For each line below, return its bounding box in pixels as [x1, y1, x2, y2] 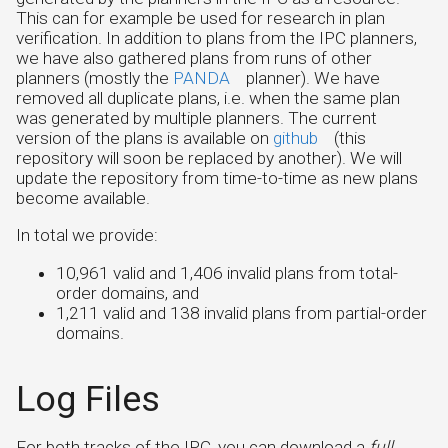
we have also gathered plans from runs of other [16, 48, 372, 69]
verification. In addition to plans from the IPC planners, [16, 28, 417, 49]
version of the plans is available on [16, 128, 273, 149]
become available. [16, 188, 150, 209]
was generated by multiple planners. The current [16, 108, 377, 129]
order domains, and [56, 282, 199, 303]
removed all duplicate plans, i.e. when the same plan [16, 88, 400, 109]
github [273, 128, 318, 149]
